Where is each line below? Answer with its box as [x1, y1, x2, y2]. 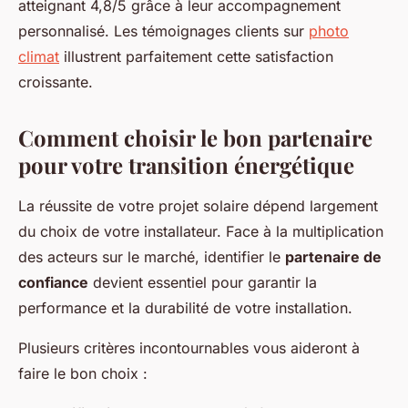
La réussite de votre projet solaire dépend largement [18, 197, 378, 215]
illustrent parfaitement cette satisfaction [59, 47, 333, 66]
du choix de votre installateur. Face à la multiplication [18, 222, 383, 240]
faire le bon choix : [18, 364, 148, 382]
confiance [18, 273, 88, 291]
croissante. [18, 73, 93, 91]
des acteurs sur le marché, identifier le [18, 248, 285, 266]
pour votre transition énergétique [18, 150, 354, 179]
